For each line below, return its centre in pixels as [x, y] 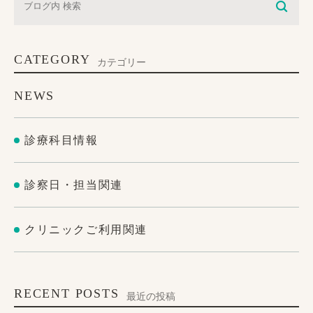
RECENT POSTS [67, 294]
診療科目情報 [61, 140]
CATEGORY [52, 60]
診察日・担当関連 [74, 184]
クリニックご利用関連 [86, 229]
